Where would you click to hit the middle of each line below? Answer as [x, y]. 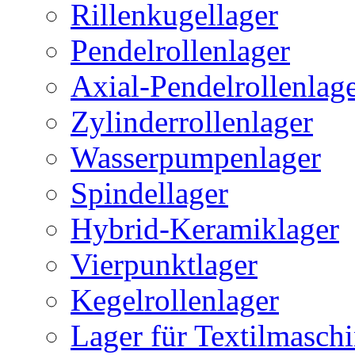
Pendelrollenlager [180, 51]
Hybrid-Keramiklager [205, 229]
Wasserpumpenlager [196, 158]
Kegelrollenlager [175, 300]
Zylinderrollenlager [192, 122]
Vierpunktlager [164, 265]
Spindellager [149, 193]
